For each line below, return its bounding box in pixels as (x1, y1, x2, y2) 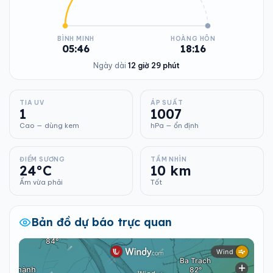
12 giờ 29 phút (128, 61, 180, 70)
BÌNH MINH (57, 35, 95, 43)
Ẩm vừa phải (19, 178, 63, 186)
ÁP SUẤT (151, 99, 183, 107)
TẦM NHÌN (151, 155, 187, 163)
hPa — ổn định (151, 121, 199, 130)
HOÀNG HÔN (170, 35, 216, 43)
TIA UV (19, 99, 44, 107)
